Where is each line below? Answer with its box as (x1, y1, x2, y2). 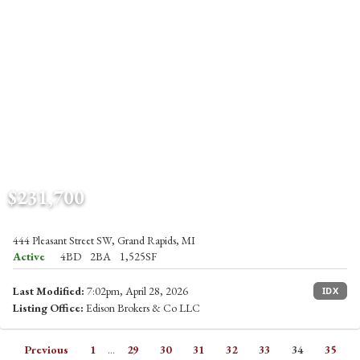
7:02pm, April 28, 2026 (84, 283, 188, 298)
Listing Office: (13, 300, 84, 315)
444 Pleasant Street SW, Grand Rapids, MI (13, 232, 195, 247)
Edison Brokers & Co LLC (84, 300, 200, 315)
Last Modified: (13, 283, 84, 298)
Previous (24, 342, 68, 357)
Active (13, 248, 45, 264)
